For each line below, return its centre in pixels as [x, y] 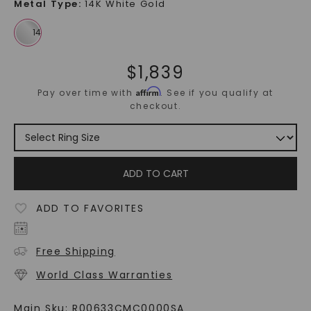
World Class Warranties [104, 275]
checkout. [155, 106]
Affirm [149, 92]
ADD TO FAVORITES [90, 209]
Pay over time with [87, 93]
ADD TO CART [155, 174]
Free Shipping [75, 252]
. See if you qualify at [217, 93]
